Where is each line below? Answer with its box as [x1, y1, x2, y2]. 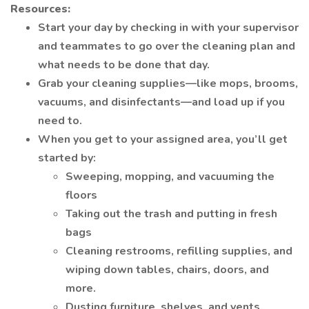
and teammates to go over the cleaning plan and [38, 39, 295, 54]
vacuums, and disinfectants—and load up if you [38, 94, 285, 110]
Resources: [10, 1, 70, 17]
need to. [38, 113, 82, 128]
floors [66, 188, 97, 203]
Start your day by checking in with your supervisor [38, 20, 299, 35]
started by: [38, 150, 96, 166]
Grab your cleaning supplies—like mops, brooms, [38, 76, 298, 91]
